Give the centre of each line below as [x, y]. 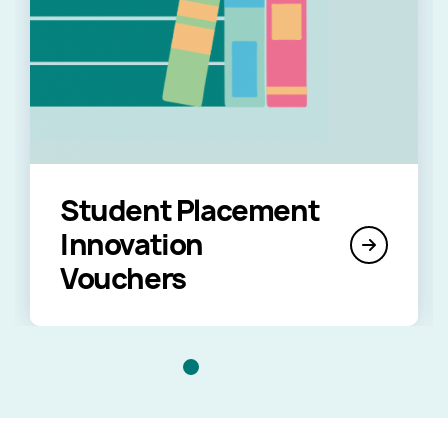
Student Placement [190, 210]
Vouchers [123, 278]
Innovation [131, 244]
